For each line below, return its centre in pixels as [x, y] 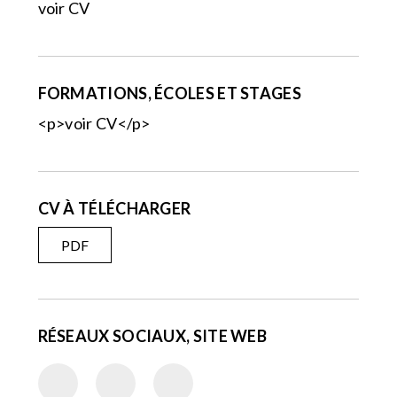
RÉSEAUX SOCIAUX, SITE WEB [152, 336]
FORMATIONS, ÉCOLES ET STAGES [169, 93]
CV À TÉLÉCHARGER [114, 209]
